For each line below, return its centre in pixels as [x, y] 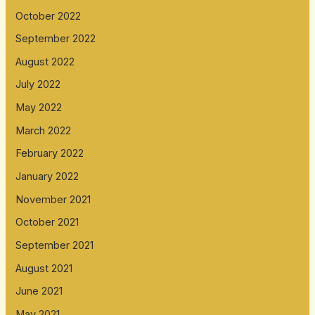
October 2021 [47, 223]
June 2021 [39, 291]
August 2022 [45, 62]
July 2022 [38, 85]
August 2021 [44, 268]
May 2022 [39, 108]
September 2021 [55, 245]
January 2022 [47, 177]
